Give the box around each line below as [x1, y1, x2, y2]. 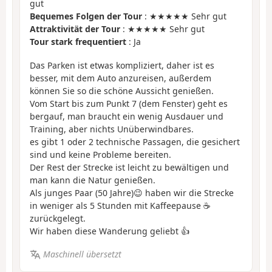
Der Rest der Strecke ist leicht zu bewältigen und [30, 161, 229, 173]
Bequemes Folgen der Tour [30, 10, 142, 22]
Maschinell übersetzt [42, 248, 121, 260]
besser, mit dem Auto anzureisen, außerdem [30, 72, 211, 84]
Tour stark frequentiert [30, 36, 126, 48]
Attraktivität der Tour [30, 23, 120, 35]
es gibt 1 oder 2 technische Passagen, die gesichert [30, 135, 240, 148]
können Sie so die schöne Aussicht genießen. [30, 84, 214, 97]
